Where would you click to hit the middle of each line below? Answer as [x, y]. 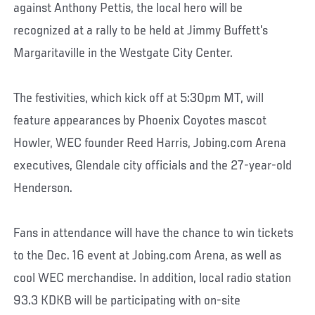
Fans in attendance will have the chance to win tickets [154, 233]
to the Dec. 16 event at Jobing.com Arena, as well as [148, 256]
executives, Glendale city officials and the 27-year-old [153, 166]
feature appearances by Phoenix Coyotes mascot [140, 121]
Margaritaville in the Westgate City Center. [123, 53]
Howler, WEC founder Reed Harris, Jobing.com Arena [150, 143]
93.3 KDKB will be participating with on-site [127, 301]
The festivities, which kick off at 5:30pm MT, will [139, 98]
